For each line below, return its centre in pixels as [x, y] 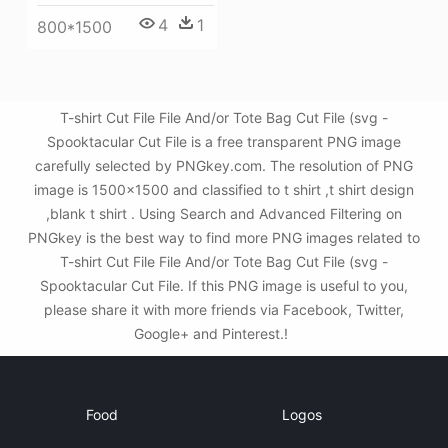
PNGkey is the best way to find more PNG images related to [224, 237]
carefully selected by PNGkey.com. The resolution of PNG [224, 165]
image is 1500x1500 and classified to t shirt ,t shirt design [224, 189]
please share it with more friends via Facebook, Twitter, [224, 309]
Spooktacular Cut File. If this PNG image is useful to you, [224, 285]
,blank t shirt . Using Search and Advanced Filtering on [224, 213]
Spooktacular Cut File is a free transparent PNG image [224, 141]
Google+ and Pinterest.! [213, 333]
